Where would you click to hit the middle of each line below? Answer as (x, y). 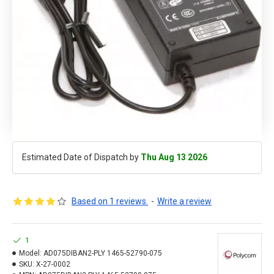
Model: (30, 253)
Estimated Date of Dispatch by (81, 157)
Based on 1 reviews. (110, 201)
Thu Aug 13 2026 (174, 157)
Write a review (184, 201)
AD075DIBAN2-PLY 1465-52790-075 (103, 253)
